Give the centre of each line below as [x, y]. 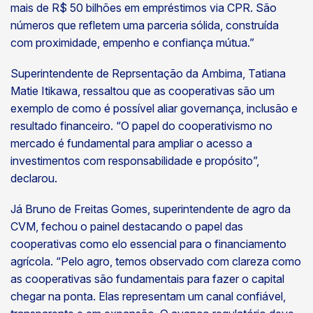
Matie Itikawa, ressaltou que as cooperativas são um [143, 91]
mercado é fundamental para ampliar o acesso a [131, 144]
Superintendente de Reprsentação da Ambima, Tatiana [148, 74]
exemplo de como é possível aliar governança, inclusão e [154, 109]
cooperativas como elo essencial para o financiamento [148, 244]
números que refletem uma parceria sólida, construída [145, 26]
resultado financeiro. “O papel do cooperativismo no [141, 126]
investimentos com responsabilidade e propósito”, [135, 161]
